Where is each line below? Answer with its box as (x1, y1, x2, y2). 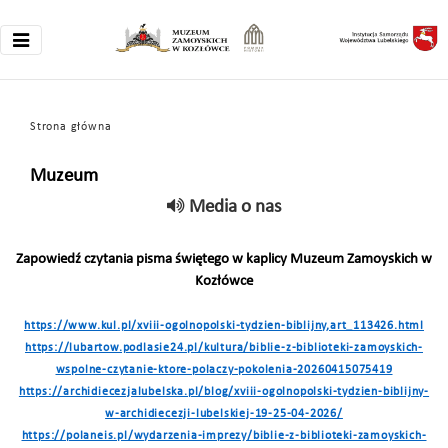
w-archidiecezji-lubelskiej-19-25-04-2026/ (105, 408, 343, 420)
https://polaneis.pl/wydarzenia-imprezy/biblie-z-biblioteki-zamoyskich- (21, 430, 427, 442)
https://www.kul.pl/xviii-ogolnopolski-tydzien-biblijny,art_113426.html (24, 320, 424, 332)
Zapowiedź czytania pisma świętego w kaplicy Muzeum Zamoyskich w (16, 252, 432, 267)
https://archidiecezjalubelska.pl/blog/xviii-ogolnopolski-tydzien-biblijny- (18, 386, 430, 398)
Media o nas (189, 198, 282, 217)
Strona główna (30, 121, 112, 133)
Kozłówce (195, 274, 253, 289)
